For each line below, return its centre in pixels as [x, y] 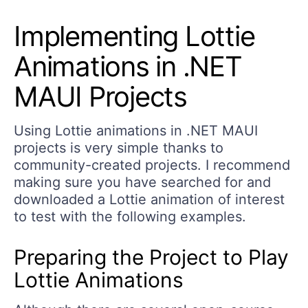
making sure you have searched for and [142, 183]
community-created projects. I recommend [152, 165]
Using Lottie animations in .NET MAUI [136, 131]
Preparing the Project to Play [151, 257]
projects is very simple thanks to [119, 148]
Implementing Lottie [134, 36]
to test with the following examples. [130, 217]
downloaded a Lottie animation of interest [149, 200]
